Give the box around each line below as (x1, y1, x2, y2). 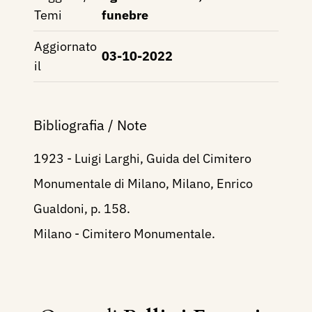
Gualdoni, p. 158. (33, 201, 130, 217)
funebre (102, 7, 148, 24)
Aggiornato (34, 38, 97, 55)
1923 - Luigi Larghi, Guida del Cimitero (33, 150, 251, 167)
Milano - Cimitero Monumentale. (33, 226, 215, 242)
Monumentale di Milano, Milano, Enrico (33, 175, 253, 192)
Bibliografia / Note (33, 116, 147, 135)
